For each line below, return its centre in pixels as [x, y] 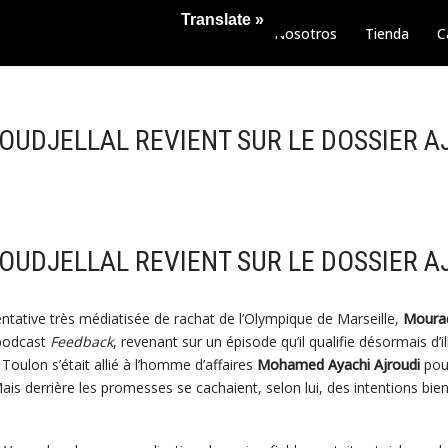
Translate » [222, 19]
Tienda [387, 33]
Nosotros [305, 33]
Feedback [81, 342]
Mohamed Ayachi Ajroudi [338, 365]
